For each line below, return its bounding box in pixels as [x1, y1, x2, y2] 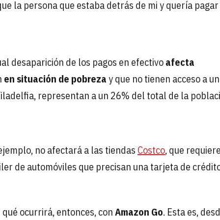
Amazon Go [115, 205, 163, 219]
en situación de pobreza [4, 72, 107, 85]
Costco [137, 143, 165, 157]
